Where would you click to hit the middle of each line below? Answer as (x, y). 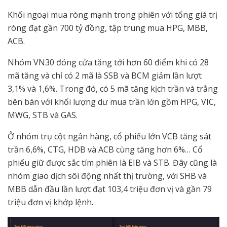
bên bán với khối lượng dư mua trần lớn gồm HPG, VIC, (112, 102)
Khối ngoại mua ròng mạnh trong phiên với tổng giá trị (112, 15)
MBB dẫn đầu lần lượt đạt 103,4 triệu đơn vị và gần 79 (110, 189)
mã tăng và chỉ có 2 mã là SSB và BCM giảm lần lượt (105, 76)
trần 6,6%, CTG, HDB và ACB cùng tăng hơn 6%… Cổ (105, 150)
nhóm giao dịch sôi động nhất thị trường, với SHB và (107, 176)
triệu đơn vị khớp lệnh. (50, 202)
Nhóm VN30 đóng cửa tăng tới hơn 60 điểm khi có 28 (108, 63)
